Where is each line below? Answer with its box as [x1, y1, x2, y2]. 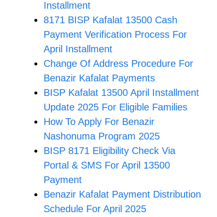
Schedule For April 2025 [44, 203, 146, 214]
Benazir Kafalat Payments [44, 72, 155, 83]
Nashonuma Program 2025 [44, 130, 160, 141]
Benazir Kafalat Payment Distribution [44, 188, 201, 200]
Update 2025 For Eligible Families [44, 101, 187, 112]
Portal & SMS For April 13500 [44, 159, 170, 170]
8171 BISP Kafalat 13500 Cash [44, 14, 177, 25]
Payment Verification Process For [44, 29, 187, 40]
